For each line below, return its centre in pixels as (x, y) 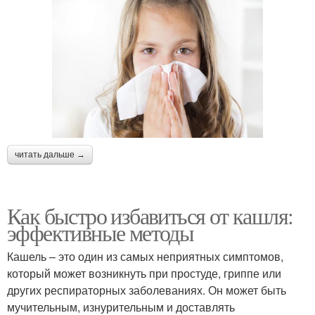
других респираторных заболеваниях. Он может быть (147, 290)
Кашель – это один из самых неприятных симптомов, (145, 256)
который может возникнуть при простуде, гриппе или (144, 273)
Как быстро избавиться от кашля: (150, 215)
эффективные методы (101, 232)
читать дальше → (50, 154)
